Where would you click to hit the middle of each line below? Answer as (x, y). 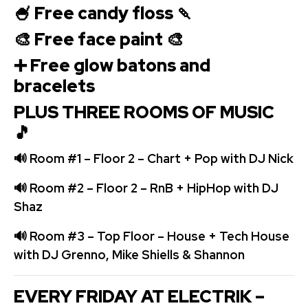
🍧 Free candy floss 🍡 (104, 13)
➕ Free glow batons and (112, 65)
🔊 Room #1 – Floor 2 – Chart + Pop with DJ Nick (154, 158)
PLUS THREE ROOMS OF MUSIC (144, 112)
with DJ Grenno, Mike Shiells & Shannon (129, 254)
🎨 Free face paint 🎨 (99, 39)
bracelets (54, 86)
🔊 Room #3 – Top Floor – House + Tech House (152, 236)
